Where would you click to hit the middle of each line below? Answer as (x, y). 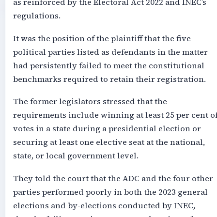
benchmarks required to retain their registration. (109, 79)
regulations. (37, 16)
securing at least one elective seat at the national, (109, 142)
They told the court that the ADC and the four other (113, 178)
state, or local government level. (76, 156)
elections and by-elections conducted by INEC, (104, 205)
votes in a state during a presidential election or (107, 129)
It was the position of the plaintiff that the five (102, 38)
